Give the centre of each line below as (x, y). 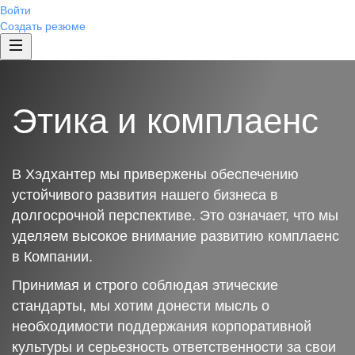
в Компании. (52, 257)
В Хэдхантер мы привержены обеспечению (155, 174)
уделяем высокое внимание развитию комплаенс (176, 236)
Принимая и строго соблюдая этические (145, 285)
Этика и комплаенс (165, 121)
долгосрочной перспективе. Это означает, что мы (175, 216)
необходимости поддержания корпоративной (162, 326)
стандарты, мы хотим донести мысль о (141, 306)
